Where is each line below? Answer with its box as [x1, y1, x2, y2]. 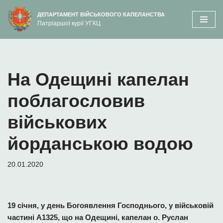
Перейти [7, 22, 36, 31]
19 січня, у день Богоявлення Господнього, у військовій [7, 201, 214, 210]
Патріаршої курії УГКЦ [37, 20, 101, 27]
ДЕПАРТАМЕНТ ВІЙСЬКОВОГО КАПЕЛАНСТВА [37, 11, 165, 17]
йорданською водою [7, 133, 193, 154]
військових [7, 112, 107, 132]
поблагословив [7, 91, 145, 111]
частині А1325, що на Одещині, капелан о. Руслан [7, 213, 188, 222]
